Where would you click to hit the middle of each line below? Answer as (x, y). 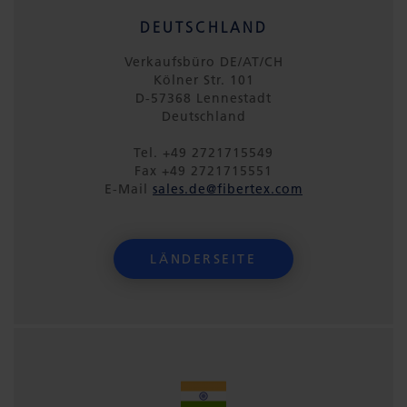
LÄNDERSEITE (203, 259)
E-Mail (129, 189)
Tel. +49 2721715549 (203, 153)
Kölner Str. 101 (203, 80)
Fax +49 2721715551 (203, 171)
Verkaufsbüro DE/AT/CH (203, 62)
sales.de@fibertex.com (228, 189)
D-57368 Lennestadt (203, 98)
